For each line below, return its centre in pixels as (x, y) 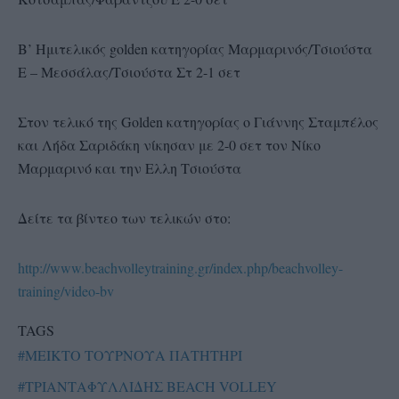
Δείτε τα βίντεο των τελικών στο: (124, 217)
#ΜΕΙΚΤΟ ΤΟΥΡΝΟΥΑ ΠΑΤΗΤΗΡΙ (130, 354)
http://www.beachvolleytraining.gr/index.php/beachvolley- (180, 267)
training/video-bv (66, 290)
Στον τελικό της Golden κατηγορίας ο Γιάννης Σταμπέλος (198, 121)
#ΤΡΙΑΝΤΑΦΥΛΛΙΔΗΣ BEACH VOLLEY (147, 386)
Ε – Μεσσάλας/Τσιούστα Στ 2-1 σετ (129, 71)
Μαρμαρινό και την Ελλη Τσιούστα (130, 167)
